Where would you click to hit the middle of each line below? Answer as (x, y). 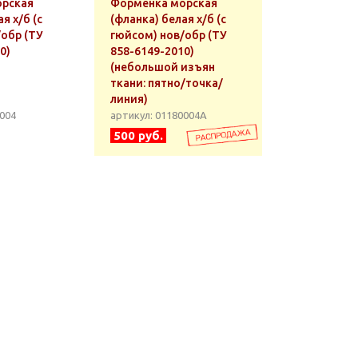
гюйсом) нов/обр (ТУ (169, 35)
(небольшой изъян (163, 67)
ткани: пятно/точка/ (167, 83)
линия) (129, 99)
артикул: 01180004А (159, 115)
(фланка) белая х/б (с (168, 19)
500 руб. (138, 135)
